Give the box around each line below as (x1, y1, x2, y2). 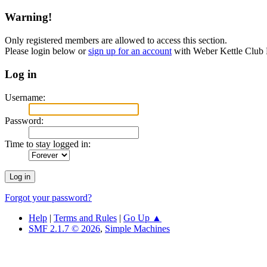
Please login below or (5, 46, 88, 57)
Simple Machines (105, 223, 170, 234)
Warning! (5, 11, 52, 24)
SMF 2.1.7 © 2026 (29, 223, 100, 234)
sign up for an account (88, 46, 172, 57)
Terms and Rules (54, 212, 117, 223)
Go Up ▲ (123, 212, 162, 223)
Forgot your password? (5, 192, 92, 203)
